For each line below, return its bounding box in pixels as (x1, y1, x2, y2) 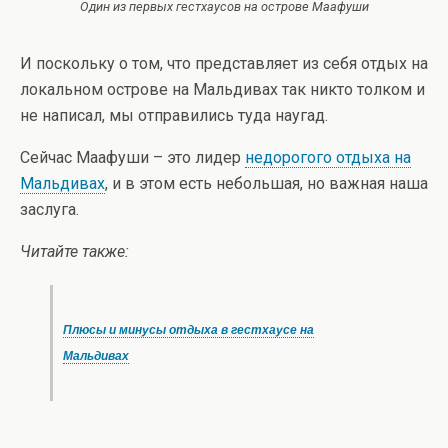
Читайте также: (20, 242, 129, 261)
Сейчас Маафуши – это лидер (20, 148, 245, 167)
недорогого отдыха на (245, 148, 411, 167)
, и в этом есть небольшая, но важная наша (105, 174, 428, 193)
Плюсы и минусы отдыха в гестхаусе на (63, 323, 314, 337)
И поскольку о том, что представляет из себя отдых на (20, 54, 428, 73)
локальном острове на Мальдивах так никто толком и (20, 80, 425, 99)
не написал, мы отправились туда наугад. (20, 106, 328, 125)
